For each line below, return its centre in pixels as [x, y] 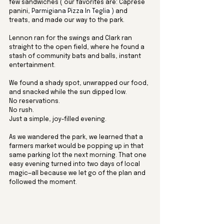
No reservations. [35, 102]
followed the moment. [43, 183]
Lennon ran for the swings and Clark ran [71, 39]
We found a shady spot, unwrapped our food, [79, 84]
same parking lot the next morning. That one [78, 156]
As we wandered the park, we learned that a [77, 138]
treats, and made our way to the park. [67, 21]
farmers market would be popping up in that [77, 147]
